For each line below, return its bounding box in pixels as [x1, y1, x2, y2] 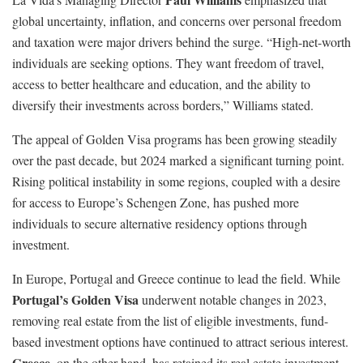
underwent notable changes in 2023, [139, 291, 327, 309]
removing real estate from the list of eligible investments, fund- [12, 312, 328, 330]
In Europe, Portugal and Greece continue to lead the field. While [12, 270, 340, 288]
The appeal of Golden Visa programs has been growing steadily [12, 130, 337, 148]
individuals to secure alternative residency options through [12, 215, 307, 233]
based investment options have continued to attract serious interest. [12, 333, 348, 351]
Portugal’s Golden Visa [12, 290, 139, 310]
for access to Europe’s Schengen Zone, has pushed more [12, 194, 299, 211]
